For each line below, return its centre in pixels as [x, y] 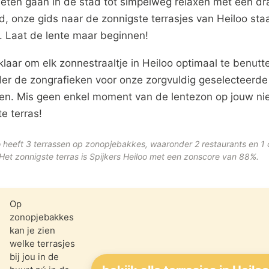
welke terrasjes [42, 243]
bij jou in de [34, 257]
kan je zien [32, 230]
